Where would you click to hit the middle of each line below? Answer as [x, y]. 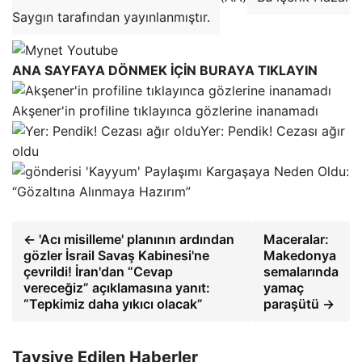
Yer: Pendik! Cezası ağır [273, 131]
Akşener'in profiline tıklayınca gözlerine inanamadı [165, 111]
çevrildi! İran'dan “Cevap [98, 271]
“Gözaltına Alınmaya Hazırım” [101, 192]
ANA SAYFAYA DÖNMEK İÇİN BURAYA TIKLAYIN [165, 70]
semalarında [301, 271]
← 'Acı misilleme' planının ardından [129, 239]
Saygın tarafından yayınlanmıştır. [111, 17]
